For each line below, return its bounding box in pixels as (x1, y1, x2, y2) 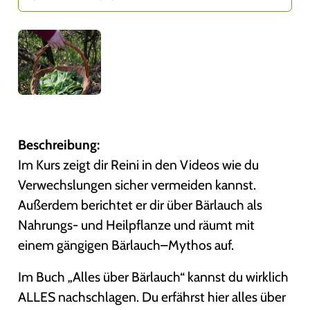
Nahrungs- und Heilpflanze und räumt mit (18, 216, 255, 233)
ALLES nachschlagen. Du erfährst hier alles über (18, 289, 286, 306)
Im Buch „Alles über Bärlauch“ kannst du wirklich (18, 268, 289, 286)
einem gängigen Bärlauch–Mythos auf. (18, 236, 235, 253)
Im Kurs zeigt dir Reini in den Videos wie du (18, 156, 259, 173)
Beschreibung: (18, 136, 100, 153)
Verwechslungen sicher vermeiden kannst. (18, 176, 257, 193)
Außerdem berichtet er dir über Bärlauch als (18, 196, 263, 213)
